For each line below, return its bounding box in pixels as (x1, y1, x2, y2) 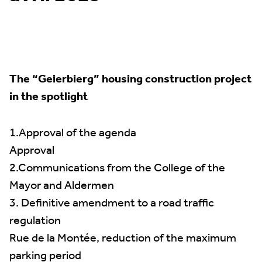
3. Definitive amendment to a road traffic (9, 192, 214, 215)
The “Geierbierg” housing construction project (9, 68, 251, 91)
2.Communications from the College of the (9, 157, 225, 180)
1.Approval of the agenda (9, 122, 136, 144)
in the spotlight (9, 86, 88, 108)
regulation (9, 210, 61, 232)
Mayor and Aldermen (9, 175, 114, 197)
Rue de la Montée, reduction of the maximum (9, 227, 236, 250)
